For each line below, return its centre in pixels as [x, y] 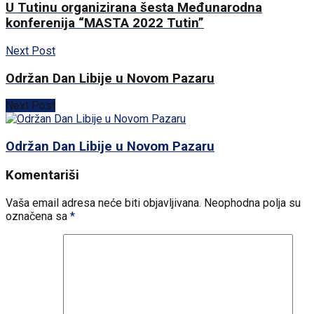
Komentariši [42, 175]
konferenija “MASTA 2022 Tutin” [105, 23]
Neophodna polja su [252, 203]
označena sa [38, 216]
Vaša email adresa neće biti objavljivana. [103, 203]
